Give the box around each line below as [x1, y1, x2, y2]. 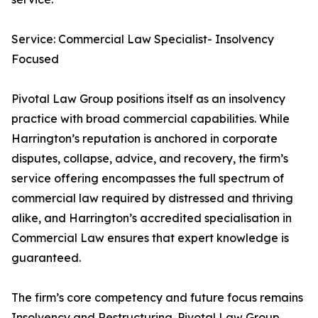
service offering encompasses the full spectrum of [11, 171, 284, 186]
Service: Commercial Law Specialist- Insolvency [11, 32, 274, 47]
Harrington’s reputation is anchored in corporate [11, 131, 278, 146]
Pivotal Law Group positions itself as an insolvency [11, 92, 285, 106]
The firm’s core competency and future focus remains [11, 290, 303, 305]
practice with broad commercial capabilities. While [11, 111, 290, 126]
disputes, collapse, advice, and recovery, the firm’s [11, 151, 288, 166]
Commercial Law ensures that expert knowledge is [11, 231, 289, 246]
